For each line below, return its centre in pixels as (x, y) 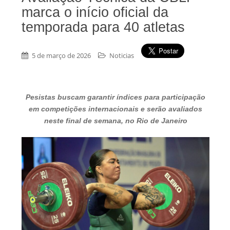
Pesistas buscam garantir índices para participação (116, 97)
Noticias (122, 56)
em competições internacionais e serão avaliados (116, 109)
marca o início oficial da (95, 13)
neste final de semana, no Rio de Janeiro (116, 121)
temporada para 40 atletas (103, 27)
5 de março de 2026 (61, 56)
